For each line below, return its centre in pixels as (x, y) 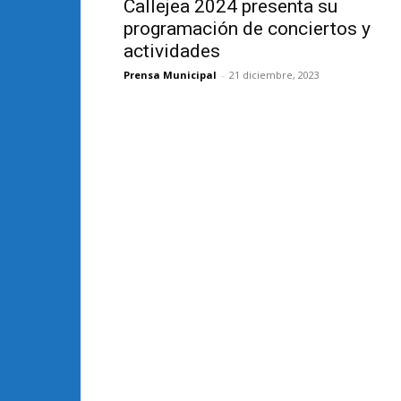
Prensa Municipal (170, 75)
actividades (172, 51)
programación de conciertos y (247, 29)
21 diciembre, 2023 (274, 75)
